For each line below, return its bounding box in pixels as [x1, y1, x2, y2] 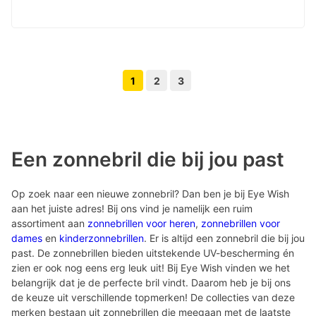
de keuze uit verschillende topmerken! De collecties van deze [11, 291, 295, 303]
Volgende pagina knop [196, 80, 262, 89]
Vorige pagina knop [119, 84, 176, 92]
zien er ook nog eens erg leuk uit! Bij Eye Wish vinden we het [11, 262, 290, 274]
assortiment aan [11, 217, 87, 229]
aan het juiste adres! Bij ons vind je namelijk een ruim [11, 202, 253, 214]
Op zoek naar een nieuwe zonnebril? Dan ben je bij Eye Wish [11, 188, 289, 200]
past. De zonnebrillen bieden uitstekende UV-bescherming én [11, 247, 294, 259]
